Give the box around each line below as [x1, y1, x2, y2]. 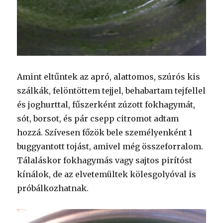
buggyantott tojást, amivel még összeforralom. [17, 141, 204, 151]
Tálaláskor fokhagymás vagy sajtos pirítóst [17, 155, 193, 165]
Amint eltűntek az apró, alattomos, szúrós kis [17, 71, 201, 82]
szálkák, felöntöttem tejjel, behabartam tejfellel [17, 85, 206, 96]
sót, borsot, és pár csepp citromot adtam [17, 113, 179, 123]
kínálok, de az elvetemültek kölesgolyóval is [17, 169, 197, 179]
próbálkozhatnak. [17, 183, 89, 193]
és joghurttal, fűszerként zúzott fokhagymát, [17, 99, 196, 110]
